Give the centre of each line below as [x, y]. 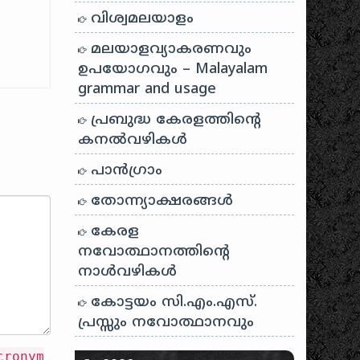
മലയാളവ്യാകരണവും [169, 49]
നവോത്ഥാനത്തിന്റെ [154, 252]
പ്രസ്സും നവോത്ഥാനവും [166, 323]
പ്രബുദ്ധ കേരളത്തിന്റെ [174, 120]
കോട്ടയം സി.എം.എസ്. [172, 303]
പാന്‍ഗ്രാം [125, 171]
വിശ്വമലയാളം [140, 19]
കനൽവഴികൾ [133, 140]
